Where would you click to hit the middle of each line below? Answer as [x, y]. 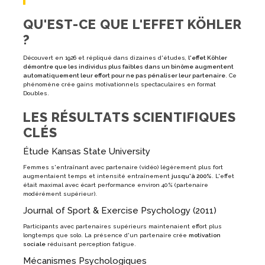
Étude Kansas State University [87, 152]
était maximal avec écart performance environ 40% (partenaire [116, 185]
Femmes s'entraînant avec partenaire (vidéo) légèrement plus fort [123, 167]
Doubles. [36, 93]
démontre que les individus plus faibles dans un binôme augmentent [128, 67]
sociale [34, 244]
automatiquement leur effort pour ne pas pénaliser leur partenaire [124, 76]
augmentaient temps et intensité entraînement [97, 176]
